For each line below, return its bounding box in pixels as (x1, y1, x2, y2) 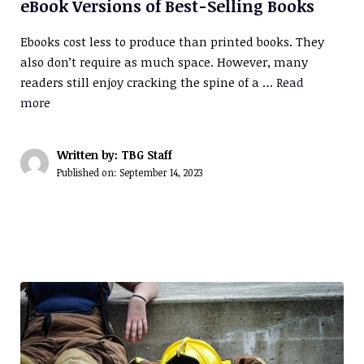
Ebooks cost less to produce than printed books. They (20, 33, 324, 50)
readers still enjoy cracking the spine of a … (20, 74, 276, 91)
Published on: (57, 166, 119, 180)
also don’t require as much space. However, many (20, 54, 308, 71)
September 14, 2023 (119, 166, 202, 180)
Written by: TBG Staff (57, 147, 172, 163)
